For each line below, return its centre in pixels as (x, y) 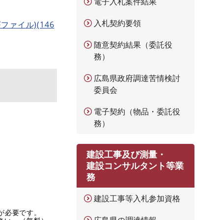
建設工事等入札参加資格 (137, 198)
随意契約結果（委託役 (133, 45)
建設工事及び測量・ (126, 154)
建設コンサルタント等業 (135, 165)
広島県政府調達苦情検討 (137, 78)
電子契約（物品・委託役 (137, 111)
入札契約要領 (117, 23)
